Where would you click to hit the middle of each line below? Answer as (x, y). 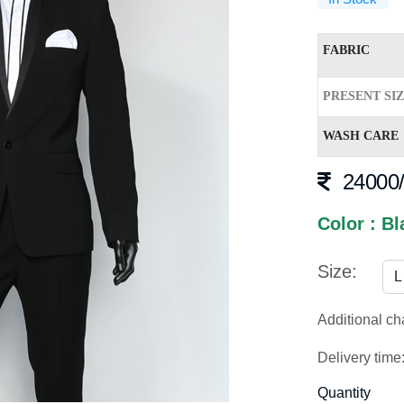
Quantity (344, 393)
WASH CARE (361, 136)
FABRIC (346, 50)
